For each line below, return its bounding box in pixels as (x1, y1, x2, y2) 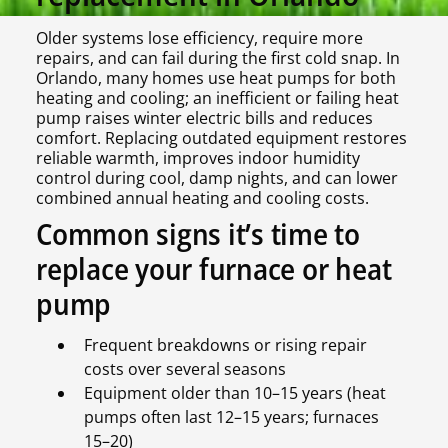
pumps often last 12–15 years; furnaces (84, 406, 379, 429)
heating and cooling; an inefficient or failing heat (36, 87, 399, 110)
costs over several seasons (84, 358, 294, 381)
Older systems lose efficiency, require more (36, 27, 363, 50)
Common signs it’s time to (36, 213, 360, 255)
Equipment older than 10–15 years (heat (84, 382, 386, 405)
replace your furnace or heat (36, 248, 392, 290)
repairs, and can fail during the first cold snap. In (36, 47, 400, 70)
